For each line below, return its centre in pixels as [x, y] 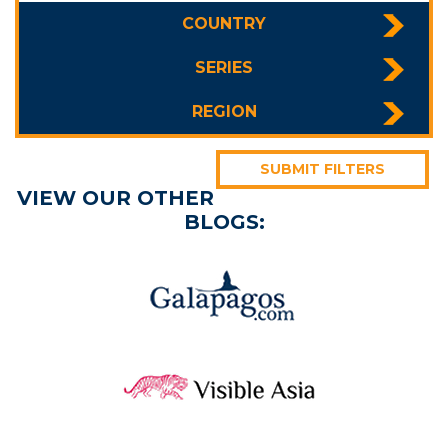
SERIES [224, 68]
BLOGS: [224, 222]
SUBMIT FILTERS [322, 169]
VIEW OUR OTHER [115, 198]
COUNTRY [224, 24]
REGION [224, 112]
